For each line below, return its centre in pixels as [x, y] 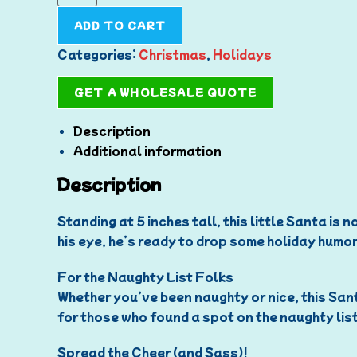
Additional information [147, 150]
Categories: [98, 54]
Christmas [173, 54]
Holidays [242, 54]
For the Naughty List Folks [145, 276]
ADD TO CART [120, 25]
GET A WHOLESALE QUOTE [166, 92]
